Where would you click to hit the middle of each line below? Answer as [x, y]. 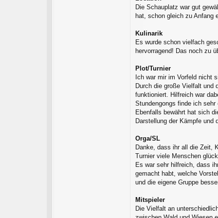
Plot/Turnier [153, 69]
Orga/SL [148, 139]
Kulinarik [149, 34]
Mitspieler [150, 200]
